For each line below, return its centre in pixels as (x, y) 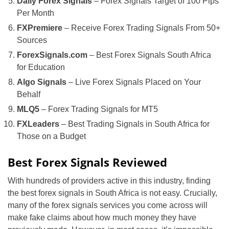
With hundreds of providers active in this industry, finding (109, 181)
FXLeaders (38, 124)
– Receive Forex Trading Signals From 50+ (141, 28)
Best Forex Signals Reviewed (87, 162)
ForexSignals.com (52, 55)
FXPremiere (40, 28)
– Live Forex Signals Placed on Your (134, 82)
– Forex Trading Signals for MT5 (99, 109)
